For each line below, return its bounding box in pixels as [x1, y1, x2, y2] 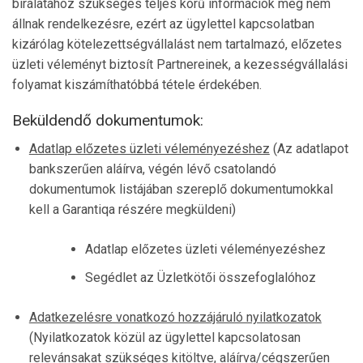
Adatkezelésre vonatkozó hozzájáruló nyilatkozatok [28, 309, 322, 325]
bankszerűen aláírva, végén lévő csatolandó [28, 160, 276, 177]
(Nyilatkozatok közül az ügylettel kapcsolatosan [28, 329, 301, 345]
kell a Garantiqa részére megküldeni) [28, 201, 236, 217]
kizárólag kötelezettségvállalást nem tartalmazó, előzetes [12, 36, 342, 52]
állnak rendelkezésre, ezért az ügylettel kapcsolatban [12, 15, 314, 32]
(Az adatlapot [269, 140, 348, 156]
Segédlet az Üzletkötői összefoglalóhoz [84, 269, 316, 285]
